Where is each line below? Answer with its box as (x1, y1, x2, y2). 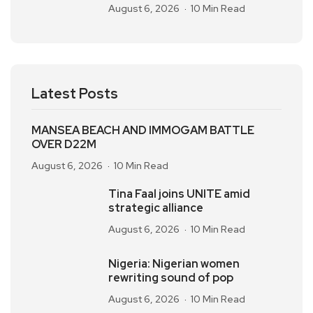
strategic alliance (108, 201, 203, 215)
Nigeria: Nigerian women (108, 256, 240, 271)
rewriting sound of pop (108, 270, 233, 285)
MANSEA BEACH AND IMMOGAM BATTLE (31, 123, 254, 138)
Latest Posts (31, 85, 118, 103)
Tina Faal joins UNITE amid (108, 187, 250, 201)
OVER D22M (31, 137, 96, 152)
